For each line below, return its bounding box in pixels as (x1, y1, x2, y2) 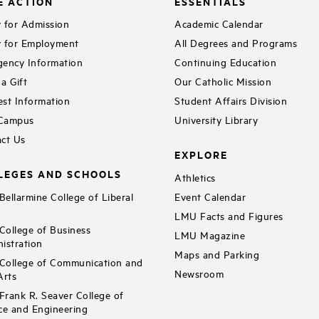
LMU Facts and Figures (174, 208, 283, 222)
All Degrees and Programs (174, 36, 298, 50)
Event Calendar (174, 189, 246, 203)
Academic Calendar (174, 16, 263, 31)
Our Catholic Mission (174, 74, 272, 88)
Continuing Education (174, 55, 277, 69)
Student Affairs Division (174, 93, 288, 108)
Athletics (174, 169, 216, 184)
